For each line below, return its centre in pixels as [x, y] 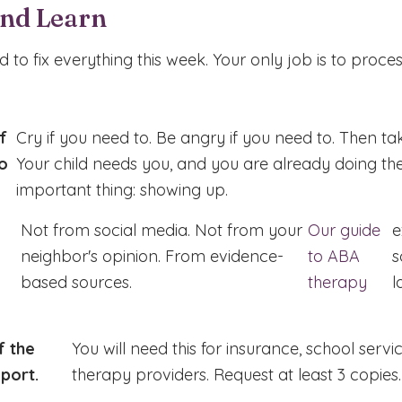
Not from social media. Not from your [162, 230]
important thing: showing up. [122, 190]
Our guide [345, 230]
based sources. [77, 282]
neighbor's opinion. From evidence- [153, 256]
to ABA [334, 256]
